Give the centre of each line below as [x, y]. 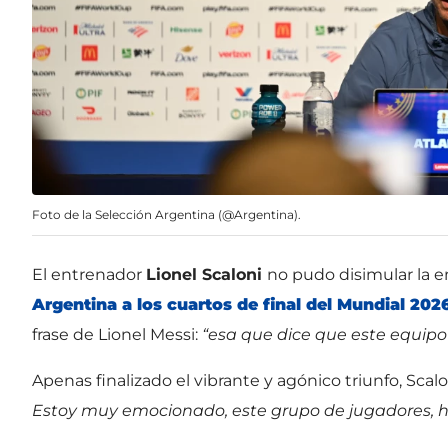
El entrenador [89, 274]
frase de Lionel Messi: [117, 334]
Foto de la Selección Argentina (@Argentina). [166, 214]
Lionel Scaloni [206, 274]
